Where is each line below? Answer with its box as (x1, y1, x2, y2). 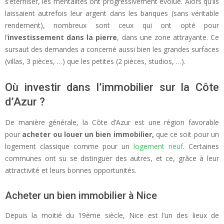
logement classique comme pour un (5, 141, 133, 151)
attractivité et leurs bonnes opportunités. (5, 165, 136, 175)
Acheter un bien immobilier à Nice (5, 189, 157, 201)
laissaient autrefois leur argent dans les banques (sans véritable (5, 8, 219, 18)
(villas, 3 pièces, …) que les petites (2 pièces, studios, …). (5, 56, 185, 66)
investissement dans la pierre (7, 32, 117, 42)
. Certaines (183, 141, 219, 151)
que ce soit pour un (153, 129, 219, 139)
